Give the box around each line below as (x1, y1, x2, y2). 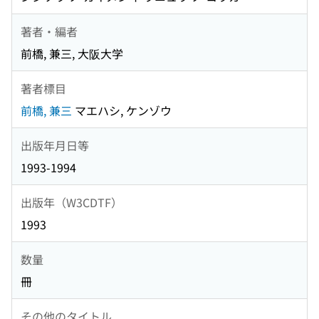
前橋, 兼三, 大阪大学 (21, 45, 123, 63)
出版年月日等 (21, 136, 89, 154)
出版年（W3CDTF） (21, 193, 122, 211)
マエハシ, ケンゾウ (72, 102, 172, 120)
